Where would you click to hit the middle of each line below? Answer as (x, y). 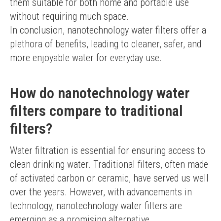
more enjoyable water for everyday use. (86, 58)
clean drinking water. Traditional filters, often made (109, 164)
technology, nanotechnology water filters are (96, 206)
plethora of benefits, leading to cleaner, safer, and (106, 44)
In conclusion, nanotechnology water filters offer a (108, 30)
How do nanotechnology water (100, 93)
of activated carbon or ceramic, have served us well (109, 178)
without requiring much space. (69, 16)
